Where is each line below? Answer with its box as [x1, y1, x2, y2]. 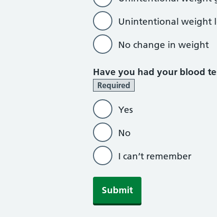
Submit [102, 185, 133, 196]
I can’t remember [118, 151, 191, 162]
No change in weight [118, 39, 209, 50]
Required [97, 80, 130, 90]
